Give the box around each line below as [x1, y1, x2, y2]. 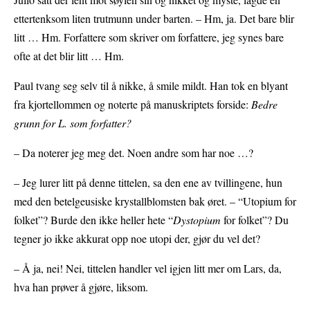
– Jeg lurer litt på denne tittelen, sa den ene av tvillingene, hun [14, 175, 282, 190]
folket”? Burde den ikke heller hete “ [14, 212, 173, 228]
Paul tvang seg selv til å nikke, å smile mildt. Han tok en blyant [14, 78, 288, 93]
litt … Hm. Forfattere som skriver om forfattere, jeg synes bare [14, 30, 284, 45]
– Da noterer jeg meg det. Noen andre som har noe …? [14, 145, 253, 161]
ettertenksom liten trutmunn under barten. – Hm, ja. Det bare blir [14, 11, 294, 26]
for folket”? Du [224, 212, 289, 228]
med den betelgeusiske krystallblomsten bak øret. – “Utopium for [14, 194, 296, 209]
